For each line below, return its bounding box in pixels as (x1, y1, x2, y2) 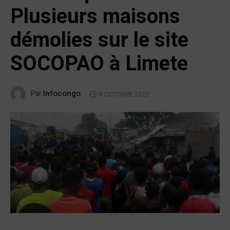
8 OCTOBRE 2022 (99, 89, 149, 99)
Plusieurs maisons (10, 2, 180, 32)
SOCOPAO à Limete (10, 49, 188, 80)
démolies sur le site (10, 25, 188, 56)
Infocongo (43, 88, 81, 100)
